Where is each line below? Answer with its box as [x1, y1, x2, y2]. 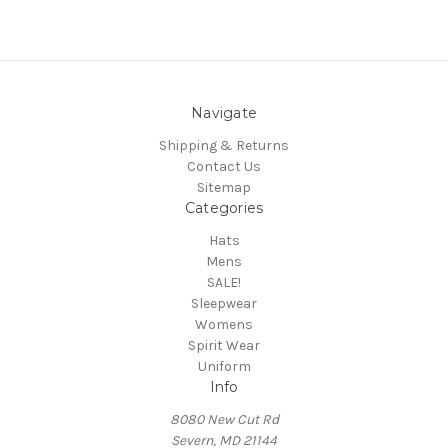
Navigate [191, 104, 257, 123]
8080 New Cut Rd [169, 411, 279, 429]
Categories [184, 199, 264, 218]
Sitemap [197, 179, 251, 197]
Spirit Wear [188, 337, 260, 355]
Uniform [197, 358, 251, 376]
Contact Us [187, 158, 261, 176]
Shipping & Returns [159, 137, 289, 155]
